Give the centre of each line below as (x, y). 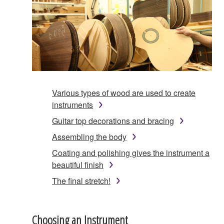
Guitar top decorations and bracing (113, 120)
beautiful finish (78, 164)
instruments (72, 104)
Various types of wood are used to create (124, 92)
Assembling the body (89, 136)
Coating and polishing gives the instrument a (131, 152)
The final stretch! (81, 180)
